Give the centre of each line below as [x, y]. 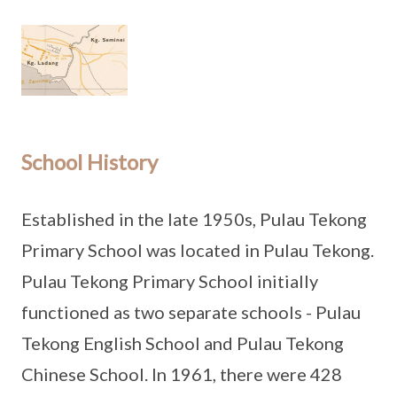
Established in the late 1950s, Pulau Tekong [194, 219]
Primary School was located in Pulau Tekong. [198, 250]
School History [90, 162]
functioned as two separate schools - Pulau [191, 312]
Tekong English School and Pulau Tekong [183, 343]
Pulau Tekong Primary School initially [170, 281]
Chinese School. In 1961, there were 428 [182, 374]
